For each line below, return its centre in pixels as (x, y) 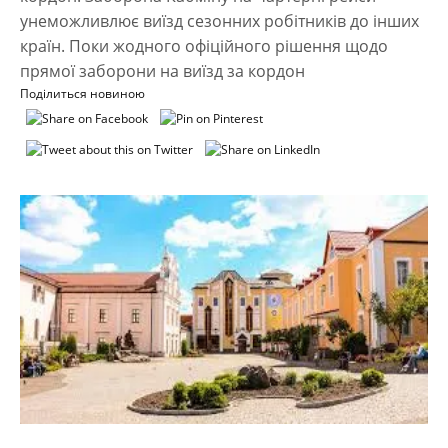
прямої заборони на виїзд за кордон (162, 70)
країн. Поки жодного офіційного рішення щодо (204, 45)
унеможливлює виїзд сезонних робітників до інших (219, 20)
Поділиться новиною (82, 93)
